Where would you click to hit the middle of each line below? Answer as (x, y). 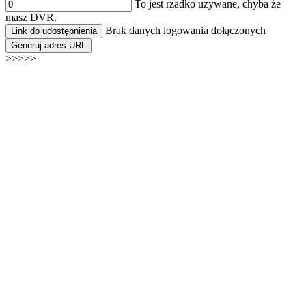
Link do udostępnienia (54, 31)
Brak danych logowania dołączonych (185, 31)
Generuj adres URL (48, 46)
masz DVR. (31, 18)
